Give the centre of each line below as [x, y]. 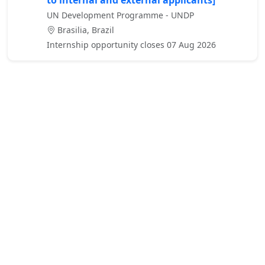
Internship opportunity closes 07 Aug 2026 [131, 45]
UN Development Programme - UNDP [120, 15]
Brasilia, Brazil [85, 30]
